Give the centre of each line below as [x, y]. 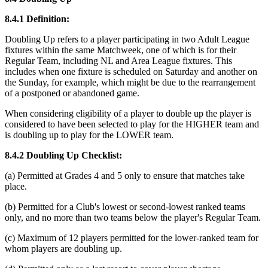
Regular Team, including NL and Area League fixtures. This [118, 61]
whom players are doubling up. [63, 249]
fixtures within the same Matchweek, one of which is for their [121, 50]
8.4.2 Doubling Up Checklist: [63, 156]
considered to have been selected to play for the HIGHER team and [132, 124]
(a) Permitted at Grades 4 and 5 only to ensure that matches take [125, 176]
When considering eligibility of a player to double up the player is [128, 114]
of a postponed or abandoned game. [72, 93]
